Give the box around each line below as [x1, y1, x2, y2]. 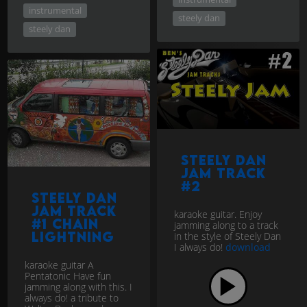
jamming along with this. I [25, 280, 132, 293]
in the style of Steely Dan [174, 229, 281, 243]
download [225, 240, 271, 254]
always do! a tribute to [25, 291, 119, 304]
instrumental [28, 3, 82, 16]
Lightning [32, 228, 114, 245]
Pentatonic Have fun [25, 269, 111, 282]
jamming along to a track [174, 218, 278, 232]
